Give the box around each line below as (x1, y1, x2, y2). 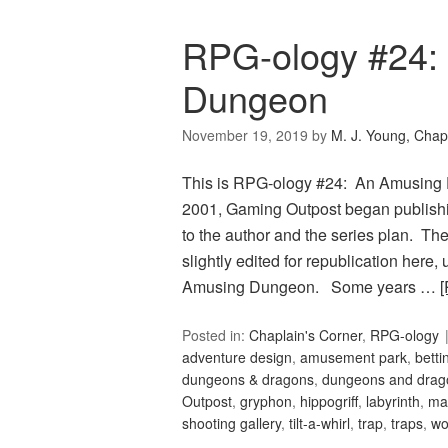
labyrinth (366, 391, 420, 412)
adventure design (182, 347, 292, 368)
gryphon (240, 391, 292, 412)
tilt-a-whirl (289, 413, 350, 434)
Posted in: (182, 325, 249, 346)
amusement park (300, 347, 407, 368)
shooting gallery (182, 413, 281, 434)
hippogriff (300, 391, 358, 412)
